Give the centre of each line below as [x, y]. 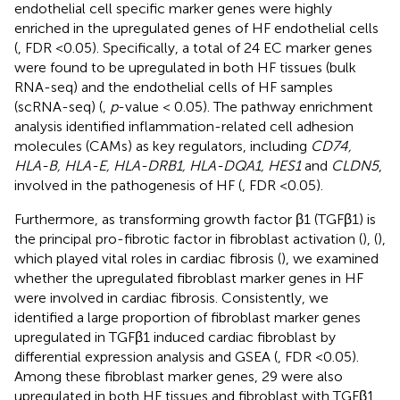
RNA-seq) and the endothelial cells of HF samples [174, 87]
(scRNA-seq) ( [58, 106]
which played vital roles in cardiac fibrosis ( [148, 258]
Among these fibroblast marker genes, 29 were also [179, 376]
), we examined [330, 258]
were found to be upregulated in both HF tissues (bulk [185, 67]
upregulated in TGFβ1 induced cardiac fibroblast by [175, 337]
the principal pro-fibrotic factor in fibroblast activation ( [188, 238]
